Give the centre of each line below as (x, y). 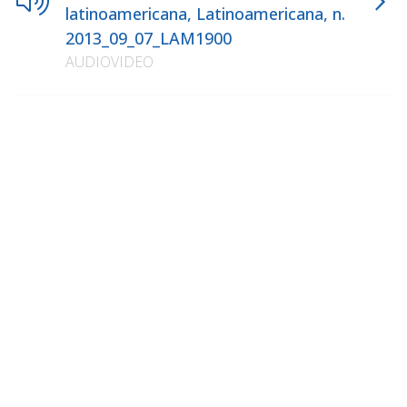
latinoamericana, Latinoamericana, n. (205, 14)
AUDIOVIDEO (109, 62)
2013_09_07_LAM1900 (149, 38)
